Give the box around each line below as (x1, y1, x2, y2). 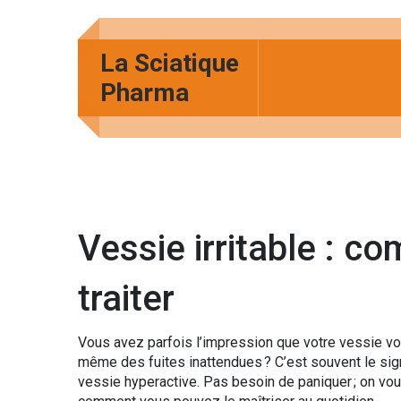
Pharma (100, 78, 189, 107)
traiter (78, 277, 175, 320)
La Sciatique (100, 48, 239, 78)
